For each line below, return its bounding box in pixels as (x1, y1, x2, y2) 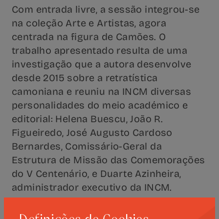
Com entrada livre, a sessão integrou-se (12, 3, 200, 15)
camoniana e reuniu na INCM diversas (12, 86, 191, 97)
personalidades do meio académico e (12, 99, 188, 111)
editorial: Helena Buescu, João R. (12, 113, 163, 125)
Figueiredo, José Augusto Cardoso (12, 127, 173, 138)
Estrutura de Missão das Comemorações (12, 154, 205, 166)
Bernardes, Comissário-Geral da (12, 140, 162, 152)
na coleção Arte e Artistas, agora (12, 17, 167, 29)
